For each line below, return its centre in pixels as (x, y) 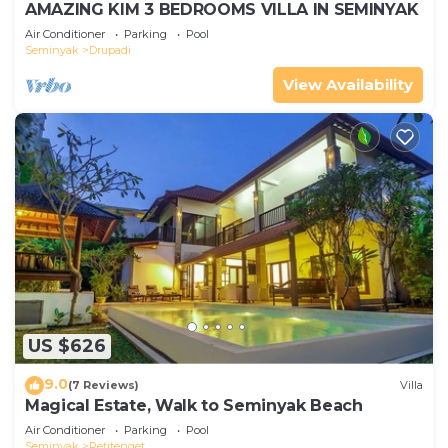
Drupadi (110, 49)
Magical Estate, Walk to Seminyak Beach (194, 405)
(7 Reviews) (103, 385)
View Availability (348, 84)
